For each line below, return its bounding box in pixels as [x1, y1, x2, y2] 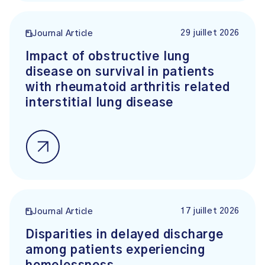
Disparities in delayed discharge [25, 229, 224, 241]
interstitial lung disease [25, 97, 174, 109]
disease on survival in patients [25, 66, 215, 78]
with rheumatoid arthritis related [25, 82, 230, 93]
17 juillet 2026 [180, 207, 240, 215]
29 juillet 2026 [180, 29, 240, 37]
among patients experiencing [25, 244, 205, 256]
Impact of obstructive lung [25, 51, 190, 63]
